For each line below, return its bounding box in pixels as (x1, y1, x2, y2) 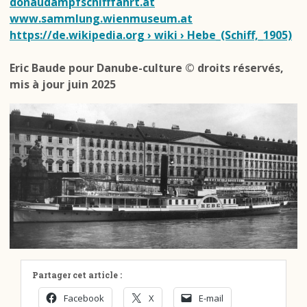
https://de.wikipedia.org (10, 27, 147, 42)
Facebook (64, 291, 104, 304)
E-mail (199, 291, 223, 304)
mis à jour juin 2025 (10, 77, 116, 92)
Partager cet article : (32, 269, 122, 280)
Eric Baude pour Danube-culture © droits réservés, (10, 60, 284, 75)
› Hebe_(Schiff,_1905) (177, 27, 292, 42)
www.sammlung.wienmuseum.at (10, 11, 193, 26)
